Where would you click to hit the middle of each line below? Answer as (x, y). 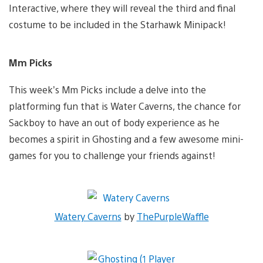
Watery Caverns (88, 217)
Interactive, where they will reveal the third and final (122, 8)
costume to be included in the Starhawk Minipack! (117, 24)
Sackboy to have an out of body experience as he (114, 123)
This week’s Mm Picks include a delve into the (107, 90)
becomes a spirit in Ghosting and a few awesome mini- (126, 139)
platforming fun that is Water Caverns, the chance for (125, 106)
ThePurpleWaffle (173, 217)
